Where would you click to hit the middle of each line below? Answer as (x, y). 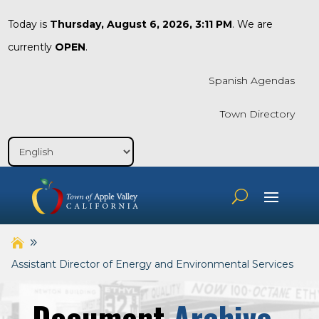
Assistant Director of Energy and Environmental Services (152, 265)
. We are (252, 24)
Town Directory (257, 114)
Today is (28, 24)
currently (31, 47)
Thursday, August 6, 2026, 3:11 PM (141, 24)
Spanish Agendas (252, 80)
